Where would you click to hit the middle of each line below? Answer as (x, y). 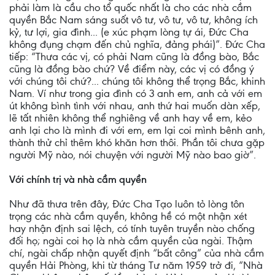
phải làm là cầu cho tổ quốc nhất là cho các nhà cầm (130, 7)
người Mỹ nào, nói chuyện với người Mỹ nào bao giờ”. (133, 155)
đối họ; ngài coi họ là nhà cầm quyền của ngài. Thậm (131, 241)
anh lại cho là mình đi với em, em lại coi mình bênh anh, (137, 130)
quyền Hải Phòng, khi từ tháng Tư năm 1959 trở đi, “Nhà (136, 265)
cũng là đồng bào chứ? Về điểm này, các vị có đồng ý (132, 69)
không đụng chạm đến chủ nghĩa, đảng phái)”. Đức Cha (137, 44)
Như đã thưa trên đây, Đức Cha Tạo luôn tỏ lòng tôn (127, 204)
